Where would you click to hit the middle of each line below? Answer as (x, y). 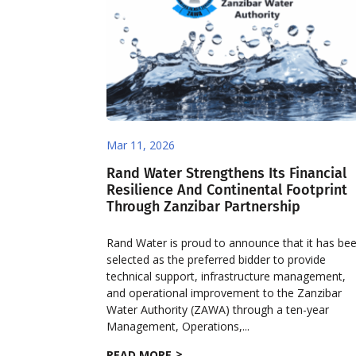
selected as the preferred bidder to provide (217, 260)
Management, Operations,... (178, 327)
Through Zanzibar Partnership (204, 207)
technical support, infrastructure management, (226, 277)
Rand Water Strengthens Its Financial (227, 174)
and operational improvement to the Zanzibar (224, 293)
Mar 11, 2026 (141, 145)
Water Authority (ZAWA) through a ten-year (218, 310)
